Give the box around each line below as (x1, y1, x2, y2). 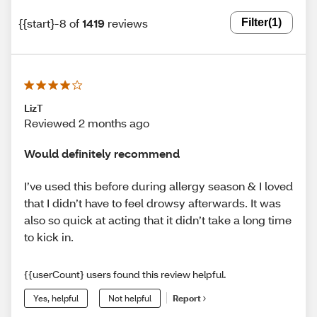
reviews (108, 15, 148, 30)
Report (173, 293, 201, 304)
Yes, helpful (33, 292, 79, 304)
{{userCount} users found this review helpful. (24, 267, 226, 281)
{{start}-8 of (18, 15, 79, 30)
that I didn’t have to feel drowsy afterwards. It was (24, 195, 281, 210)
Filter (241, 16, 268, 28)
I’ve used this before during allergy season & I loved (24, 178, 293, 193)
